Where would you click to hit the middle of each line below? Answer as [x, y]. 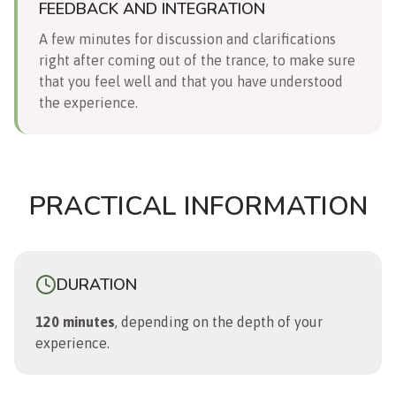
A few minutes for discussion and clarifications [187, 38]
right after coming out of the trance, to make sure [197, 60]
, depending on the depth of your [219, 321]
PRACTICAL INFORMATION [198, 206]
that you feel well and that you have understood [191, 81]
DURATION [97, 284]
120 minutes [75, 321]
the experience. [88, 102]
